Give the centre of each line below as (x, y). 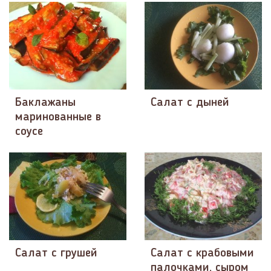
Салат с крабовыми (202, 254)
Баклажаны (45, 103)
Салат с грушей (56, 254)
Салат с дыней (190, 103)
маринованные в (58, 118)
